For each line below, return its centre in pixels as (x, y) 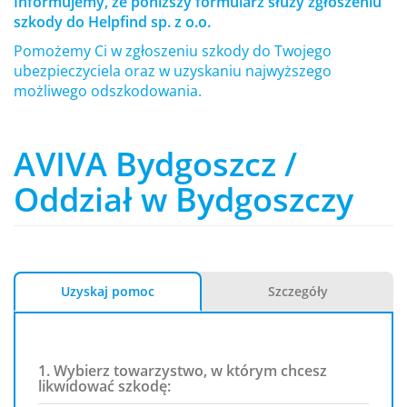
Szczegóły (298, 291)
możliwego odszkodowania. (108, 91)
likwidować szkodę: (104, 386)
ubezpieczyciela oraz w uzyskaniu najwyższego (173, 71)
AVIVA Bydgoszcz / (155, 164)
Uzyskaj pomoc (108, 291)
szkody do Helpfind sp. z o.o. (112, 22)
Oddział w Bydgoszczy (184, 199)
